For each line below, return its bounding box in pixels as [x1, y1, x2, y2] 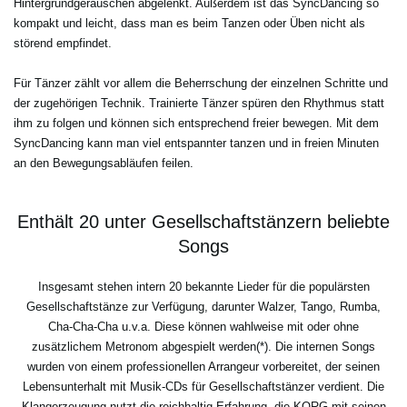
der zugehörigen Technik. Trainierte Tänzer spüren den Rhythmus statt [14, 95, 384, 110]
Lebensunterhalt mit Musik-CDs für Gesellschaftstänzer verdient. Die [23, 379, 384, 393]
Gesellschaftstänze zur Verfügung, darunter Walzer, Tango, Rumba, [26, 299, 381, 313]
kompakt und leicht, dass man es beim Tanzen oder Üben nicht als [14, 15, 365, 30]
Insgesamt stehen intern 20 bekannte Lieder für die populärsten [37, 279, 370, 293]
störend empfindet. [14, 35, 112, 50]
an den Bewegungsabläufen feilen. [14, 155, 194, 170]
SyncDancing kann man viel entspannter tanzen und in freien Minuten [14, 135, 379, 150]
